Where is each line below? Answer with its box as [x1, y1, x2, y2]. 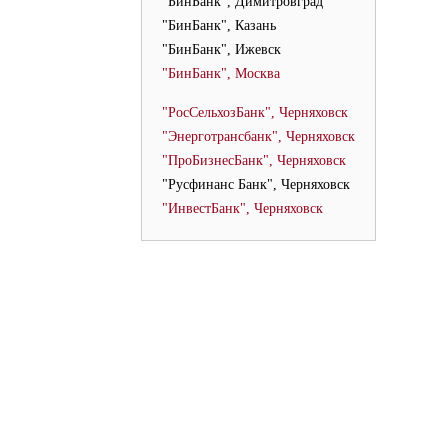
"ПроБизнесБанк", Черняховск [162, 152, 346, 169]
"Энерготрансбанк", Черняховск [162, 128, 355, 145]
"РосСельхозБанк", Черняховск [162, 104, 348, 121]
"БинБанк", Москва [162, 65, 280, 82]
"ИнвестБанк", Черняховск [162, 200, 323, 217]
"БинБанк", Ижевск [162, 41, 281, 58]
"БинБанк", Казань [162, 17, 276, 34]
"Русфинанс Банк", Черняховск [162, 176, 350, 193]
